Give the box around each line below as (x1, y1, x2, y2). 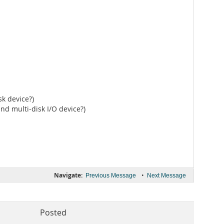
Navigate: (54, 171, 82, 179)
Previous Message (85, 172, 136, 179)
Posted (40, 207, 66, 218)
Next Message (147, 172, 186, 179)
